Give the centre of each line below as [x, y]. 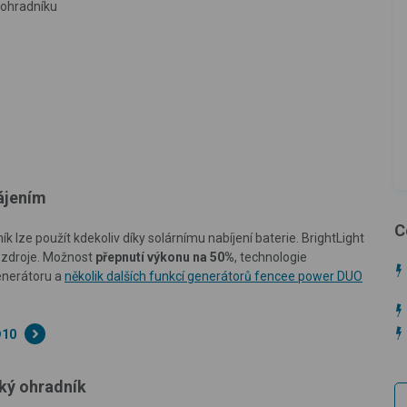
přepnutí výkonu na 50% [165, 257]
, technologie [271, 257]
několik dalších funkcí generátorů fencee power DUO [213, 276]
